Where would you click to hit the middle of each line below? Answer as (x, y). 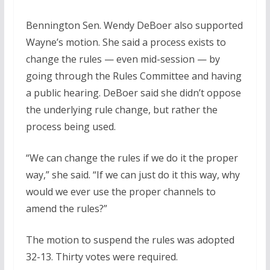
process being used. (71, 127)
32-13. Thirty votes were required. (102, 257)
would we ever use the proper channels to (121, 192)
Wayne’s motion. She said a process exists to (126, 42)
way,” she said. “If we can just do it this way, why (133, 175)
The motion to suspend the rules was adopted (130, 240)
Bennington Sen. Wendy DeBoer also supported (134, 26)
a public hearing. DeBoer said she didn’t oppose (133, 93)
